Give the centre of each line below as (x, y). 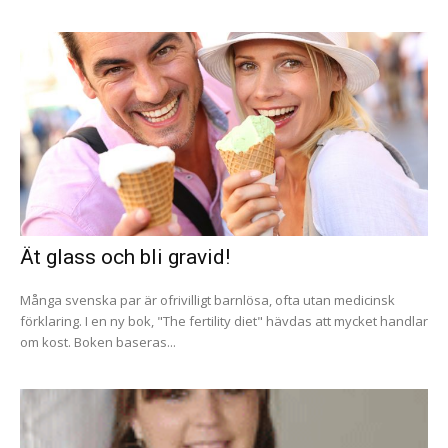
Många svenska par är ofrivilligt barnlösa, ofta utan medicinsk (207, 300)
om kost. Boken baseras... (98, 342)
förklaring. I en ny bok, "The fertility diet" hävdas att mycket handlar (224, 321)
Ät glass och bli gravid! (125, 257)
